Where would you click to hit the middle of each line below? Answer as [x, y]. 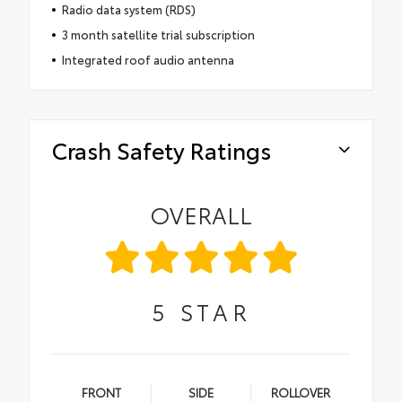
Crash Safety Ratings [162, 150]
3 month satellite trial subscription [158, 35]
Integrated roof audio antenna [148, 60]
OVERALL [201, 214]
